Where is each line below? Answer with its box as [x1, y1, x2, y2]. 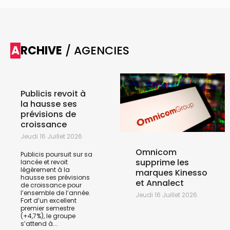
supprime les [136, 156, 189, 168]
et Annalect [136, 177, 184, 189]
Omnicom [136, 146, 177, 158]
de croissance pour [21, 180, 82, 189]
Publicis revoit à [21, 87, 86, 100]
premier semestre [21, 203, 74, 213]
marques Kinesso [136, 166, 207, 179]
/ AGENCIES [62, 42, 129, 59]
